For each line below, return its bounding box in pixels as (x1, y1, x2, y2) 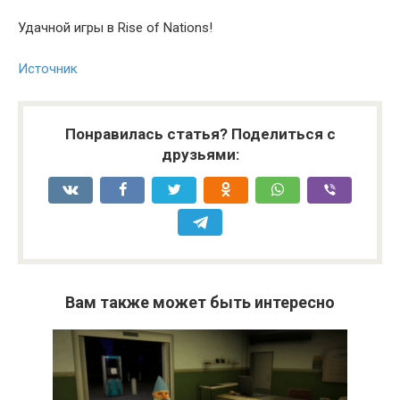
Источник (18, 60, 78, 77)
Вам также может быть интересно (65, 292, 335, 312)
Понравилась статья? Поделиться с (64, 124, 336, 143)
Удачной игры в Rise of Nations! (18, 19, 212, 36)
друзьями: (161, 145, 239, 163)
